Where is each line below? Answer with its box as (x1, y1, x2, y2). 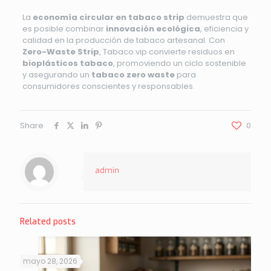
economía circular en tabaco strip (32, 11, 184, 23)
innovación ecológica (105, 22, 200, 34)
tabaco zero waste (91, 68, 175, 80)
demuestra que (184, 11, 248, 23)
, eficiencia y (200, 22, 249, 34)
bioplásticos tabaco (22, 57, 113, 69)
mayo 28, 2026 (23, 255, 77, 266)
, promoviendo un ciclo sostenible (113, 57, 246, 69)
